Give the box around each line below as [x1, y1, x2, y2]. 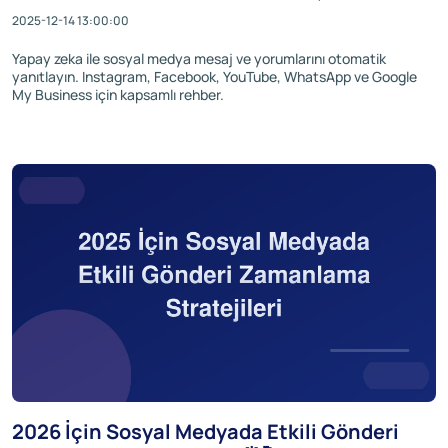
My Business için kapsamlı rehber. [12, 84, 224, 104]
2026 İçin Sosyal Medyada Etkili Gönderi [12, 418, 399, 445]
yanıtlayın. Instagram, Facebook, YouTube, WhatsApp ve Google [12, 66, 417, 86]
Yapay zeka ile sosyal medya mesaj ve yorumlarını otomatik [12, 48, 386, 68]
